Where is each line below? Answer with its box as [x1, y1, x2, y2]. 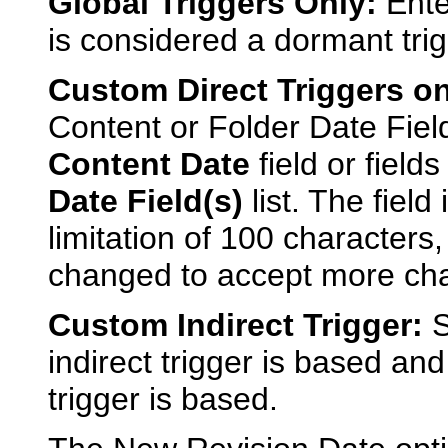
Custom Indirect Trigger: [48, 307, 423, 344]
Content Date [48, 146, 250, 183]
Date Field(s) [48, 183, 243, 220]
